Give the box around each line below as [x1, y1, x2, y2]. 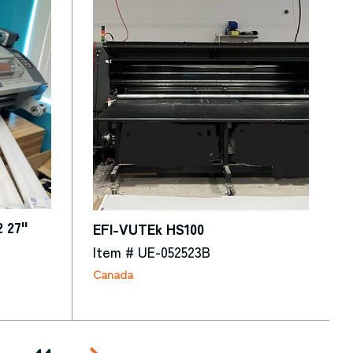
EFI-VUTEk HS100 [92, 217, 204, 239]
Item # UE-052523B [92, 240, 210, 262]
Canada [92, 266, 133, 283]
